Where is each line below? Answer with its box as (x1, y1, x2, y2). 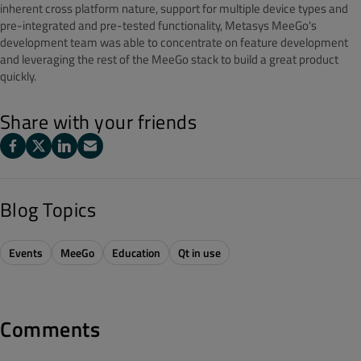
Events (9, 244, 43, 261)
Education (112, 244, 160, 261)
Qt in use (178, 244, 221, 261)
